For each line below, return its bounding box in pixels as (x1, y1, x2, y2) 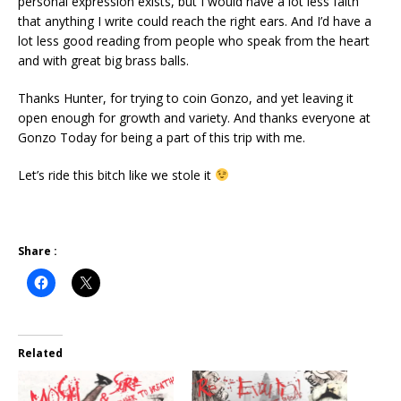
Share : (18, 243, 57, 259)
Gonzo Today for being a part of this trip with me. (18, 128, 305, 146)
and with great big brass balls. (18, 51, 189, 69)
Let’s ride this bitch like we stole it (18, 166, 215, 183)
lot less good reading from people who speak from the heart (18, 31, 370, 49)
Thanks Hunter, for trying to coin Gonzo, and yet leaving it (18, 89, 354, 107)
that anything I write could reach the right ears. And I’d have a (18, 12, 371, 30)
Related (18, 345, 63, 361)
